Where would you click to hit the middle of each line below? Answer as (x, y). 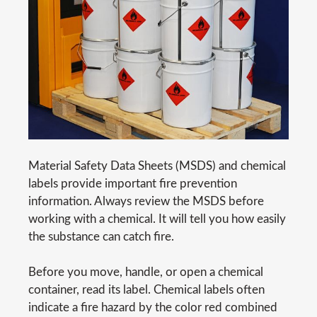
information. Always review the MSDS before (146, 201)
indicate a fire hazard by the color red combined (153, 307)
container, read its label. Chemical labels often (146, 289)
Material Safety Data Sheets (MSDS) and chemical (157, 166)
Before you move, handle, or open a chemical (146, 272)
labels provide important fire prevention (133, 183)
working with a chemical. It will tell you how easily (157, 219)
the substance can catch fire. (101, 236)
